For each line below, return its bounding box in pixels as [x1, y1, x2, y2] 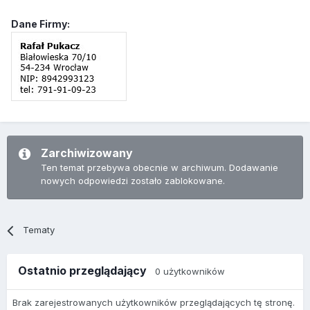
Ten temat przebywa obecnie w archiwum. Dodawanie [41, 162, 278, 174]
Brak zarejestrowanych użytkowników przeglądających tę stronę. [12, 297, 295, 309]
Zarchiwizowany [41, 146, 133, 161]
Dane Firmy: [11, 18, 70, 30]
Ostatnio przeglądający [18, 264, 155, 278]
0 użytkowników [155, 266, 225, 277]
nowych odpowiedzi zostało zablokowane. [41, 175, 225, 187]
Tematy [23, 224, 55, 236]
